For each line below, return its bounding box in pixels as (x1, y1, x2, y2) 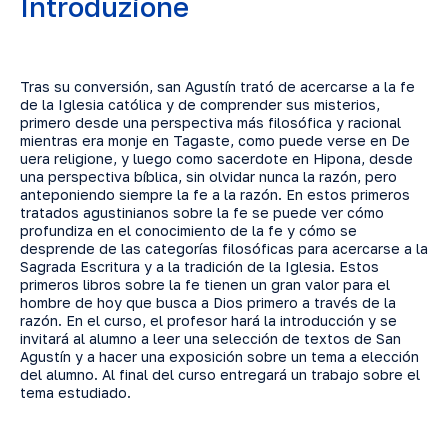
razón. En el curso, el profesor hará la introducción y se (20, 312, 397, 329)
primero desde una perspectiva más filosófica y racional (20, 114, 401, 131)
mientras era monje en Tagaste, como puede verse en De (20, 132, 410, 149)
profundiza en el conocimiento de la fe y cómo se (20, 222, 357, 239)
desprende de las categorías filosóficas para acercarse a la (20, 240, 428, 257)
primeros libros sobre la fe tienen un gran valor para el (20, 276, 390, 293)
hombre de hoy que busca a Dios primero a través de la (20, 294, 396, 311)
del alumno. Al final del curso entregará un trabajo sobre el (20, 366, 420, 383)
